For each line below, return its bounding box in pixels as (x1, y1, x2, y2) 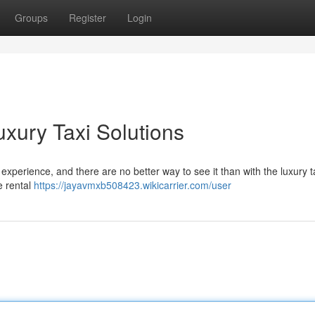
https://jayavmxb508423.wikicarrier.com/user (34, 178, 231, 192)
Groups (15, 11, 48, 25)
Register (69, 11, 106, 25)
